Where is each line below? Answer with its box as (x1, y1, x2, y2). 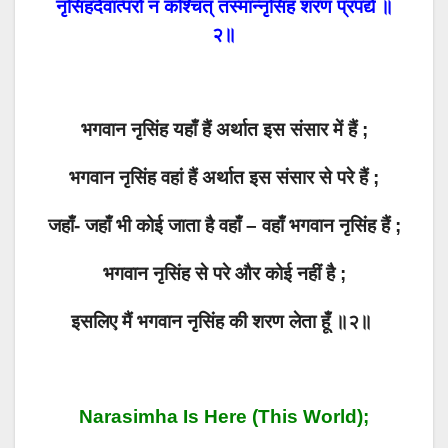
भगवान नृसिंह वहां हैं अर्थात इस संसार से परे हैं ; (69, 167, 379, 189)
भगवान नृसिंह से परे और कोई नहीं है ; (102, 263, 346, 285)
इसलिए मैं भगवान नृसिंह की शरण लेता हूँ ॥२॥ (71, 311, 377, 333)
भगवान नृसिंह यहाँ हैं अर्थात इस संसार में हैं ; (80, 119, 368, 141)
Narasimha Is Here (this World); (79, 406, 369, 428)
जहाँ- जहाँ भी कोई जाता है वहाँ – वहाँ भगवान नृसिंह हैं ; (47, 215, 401, 237)
